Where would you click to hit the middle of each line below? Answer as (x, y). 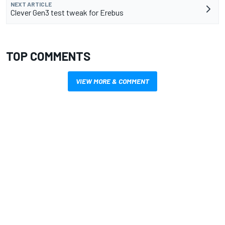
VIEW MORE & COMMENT (113, 81)
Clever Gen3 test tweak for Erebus (67, 12)
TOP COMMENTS (48, 56)
